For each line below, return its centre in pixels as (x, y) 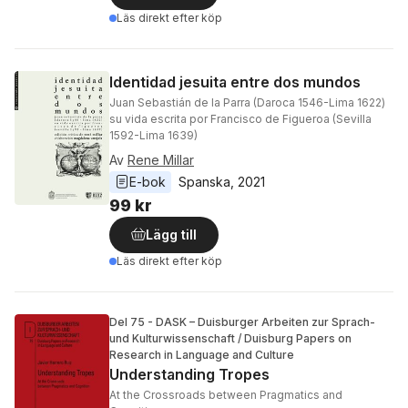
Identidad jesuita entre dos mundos (235, 82)
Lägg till (171, 235)
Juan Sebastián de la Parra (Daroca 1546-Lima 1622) (247, 102)
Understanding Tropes (189, 374)
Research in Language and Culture (202, 355)
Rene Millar (161, 160)
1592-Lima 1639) (153, 135)
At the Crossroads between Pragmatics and (226, 395)
